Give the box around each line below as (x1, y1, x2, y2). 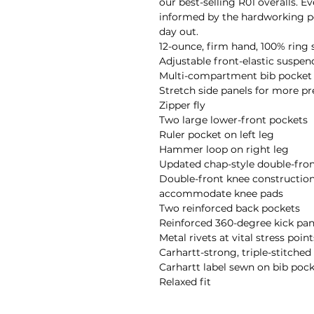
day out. (159, 25, 201, 38)
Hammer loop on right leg (159, 142, 289, 156)
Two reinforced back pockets (159, 201, 300, 214)
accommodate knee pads (159, 186, 283, 200)
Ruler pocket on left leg (159, 128, 274, 141)
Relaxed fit (159, 275, 211, 288)
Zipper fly (159, 98, 205, 111)
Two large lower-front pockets (159, 113, 308, 126)
